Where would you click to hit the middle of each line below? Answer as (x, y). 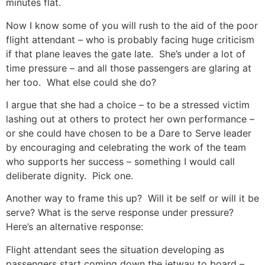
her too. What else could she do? (81, 82)
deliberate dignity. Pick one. (70, 175)
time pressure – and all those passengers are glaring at (129, 68)
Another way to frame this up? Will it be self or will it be (132, 198)
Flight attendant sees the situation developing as (115, 249)
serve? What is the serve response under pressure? (121, 213)
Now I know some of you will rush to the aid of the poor (132, 25)
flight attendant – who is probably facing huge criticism (130, 39)
